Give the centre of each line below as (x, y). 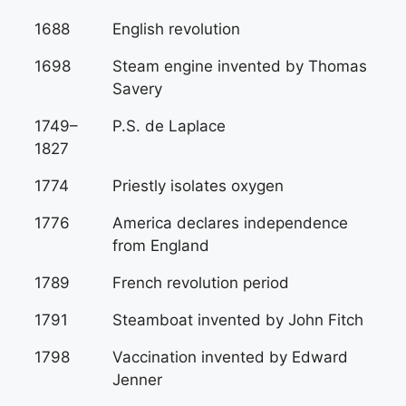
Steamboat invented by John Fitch (238, 320)
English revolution (176, 29)
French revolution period (201, 283)
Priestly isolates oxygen (198, 186)
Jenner (137, 380)
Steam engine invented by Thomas (240, 66)
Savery (137, 89)
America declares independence (230, 223)
